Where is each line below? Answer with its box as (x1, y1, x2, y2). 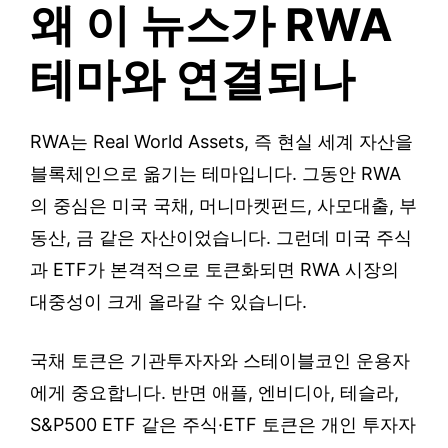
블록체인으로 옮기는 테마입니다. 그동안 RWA (30, 163, 401, 185)
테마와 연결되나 (30, 51, 355, 107)
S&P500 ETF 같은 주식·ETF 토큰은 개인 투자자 (30, 414, 416, 436)
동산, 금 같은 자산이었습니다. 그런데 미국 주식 (30, 227, 412, 249)
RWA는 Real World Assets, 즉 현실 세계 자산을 (30, 131, 413, 153)
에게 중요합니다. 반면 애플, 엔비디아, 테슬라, (30, 382, 399, 404)
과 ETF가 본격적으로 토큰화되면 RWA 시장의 (30, 259, 399, 281)
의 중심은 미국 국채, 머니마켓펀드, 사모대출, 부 (30, 195, 417, 217)
